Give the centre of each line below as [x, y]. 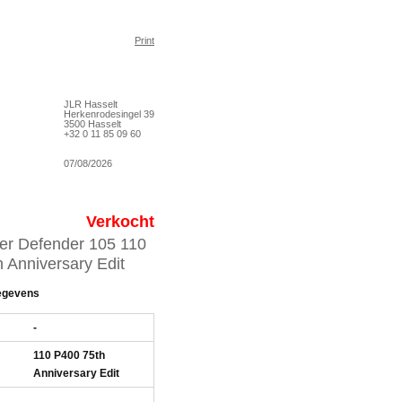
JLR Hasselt [91, 104]
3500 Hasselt [92, 124]
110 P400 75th [69, 355]
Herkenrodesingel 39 [109, 114]
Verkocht [120, 222]
